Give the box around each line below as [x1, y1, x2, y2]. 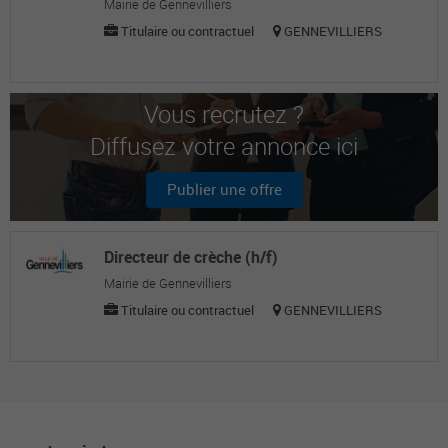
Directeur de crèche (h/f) [103, 246, 278, 268]
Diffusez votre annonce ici [90, 130, 358, 162]
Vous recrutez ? [144, 98, 304, 130]
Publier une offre [166, 179, 282, 199]
